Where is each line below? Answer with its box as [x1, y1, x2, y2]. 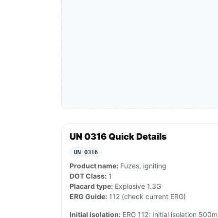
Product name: [70, 162, 118, 170]
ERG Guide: [70, 192, 107, 201]
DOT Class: [70, 172, 107, 181]
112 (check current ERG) [107, 192, 186, 201]
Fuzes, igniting [118, 162, 166, 170]
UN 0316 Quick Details [70, 131, 167, 142]
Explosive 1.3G [113, 182, 161, 191]
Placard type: [70, 182, 113, 191]
